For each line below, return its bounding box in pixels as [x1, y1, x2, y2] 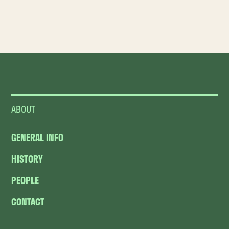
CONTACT [11, 194, 45, 209]
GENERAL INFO [11, 130, 64, 145]
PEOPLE [11, 173, 39, 188]
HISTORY [11, 151, 43, 166]
